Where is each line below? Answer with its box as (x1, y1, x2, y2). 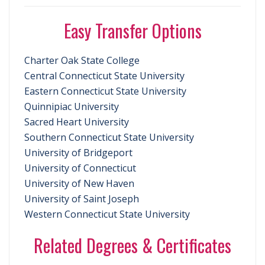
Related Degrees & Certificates (34, 231, 231, 258)
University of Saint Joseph (24, 192, 139, 205)
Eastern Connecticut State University (24, 84, 186, 98)
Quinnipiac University (24, 99, 119, 113)
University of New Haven (24, 176, 134, 190)
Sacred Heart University (24, 115, 129, 128)
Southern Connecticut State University (24, 130, 194, 144)
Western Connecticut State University (24, 207, 190, 221)
